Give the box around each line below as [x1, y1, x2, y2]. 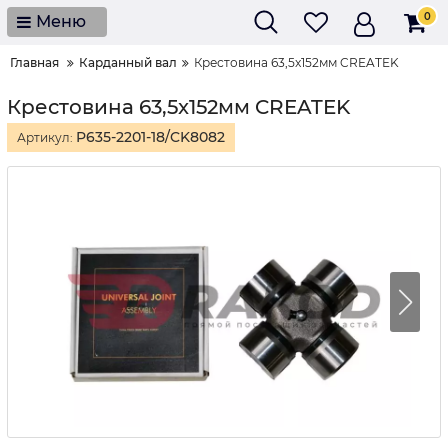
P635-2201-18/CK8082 [76, 128, 225, 146]
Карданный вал [79, 55, 177, 70]
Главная [10, 55, 59, 70]
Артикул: [17, 130, 76, 145]
